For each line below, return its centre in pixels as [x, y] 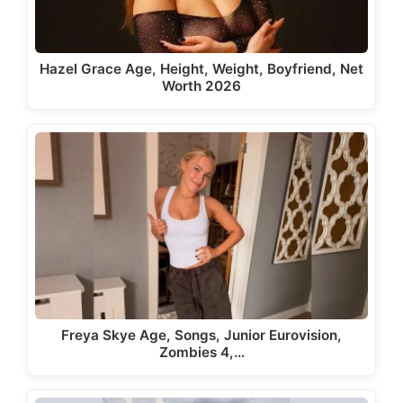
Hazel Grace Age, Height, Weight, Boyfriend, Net [201, 69]
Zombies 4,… [201, 352]
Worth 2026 [201, 86]
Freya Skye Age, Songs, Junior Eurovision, [201, 335]
